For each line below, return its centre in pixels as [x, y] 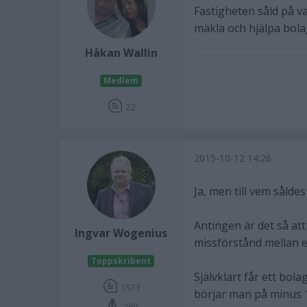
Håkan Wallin [121, 53]
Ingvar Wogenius [121, 233]
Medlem [121, 81]
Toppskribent [121, 261]
